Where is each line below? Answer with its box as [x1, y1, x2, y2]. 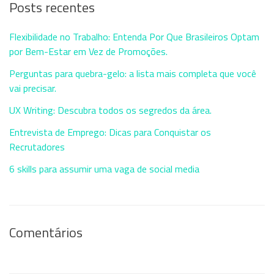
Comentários [9, 221, 83, 243]
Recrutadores [9, 139, 65, 154]
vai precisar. [9, 80, 56, 95]
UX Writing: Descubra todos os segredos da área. [9, 102, 212, 117]
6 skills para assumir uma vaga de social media [9, 161, 199, 176]
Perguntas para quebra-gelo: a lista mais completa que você [9, 65, 256, 81]
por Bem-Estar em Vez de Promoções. [9, 43, 168, 59]
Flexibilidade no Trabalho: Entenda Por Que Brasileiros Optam [9, 29, 259, 44]
